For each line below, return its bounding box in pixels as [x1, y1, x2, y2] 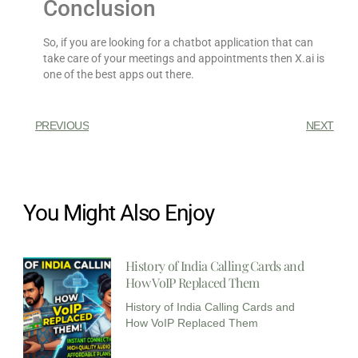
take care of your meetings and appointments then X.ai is [42, 51, 324, 65]
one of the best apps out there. [42, 67, 194, 81]
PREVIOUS [34, 119, 89, 133]
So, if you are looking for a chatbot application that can [42, 35, 313, 49]
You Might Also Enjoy [23, 200, 214, 227]
